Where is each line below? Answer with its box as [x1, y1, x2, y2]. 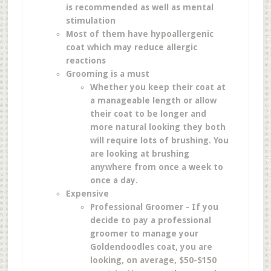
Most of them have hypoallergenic [65, 29, 214, 39]
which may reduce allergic [87, 42, 197, 52]
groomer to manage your [90, 229, 198, 238]
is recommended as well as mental [65, 2, 214, 12]
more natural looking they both [90, 122, 226, 132]
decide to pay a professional [90, 215, 211, 225]
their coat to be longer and [90, 109, 206, 119]
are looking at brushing [90, 149, 189, 158]
